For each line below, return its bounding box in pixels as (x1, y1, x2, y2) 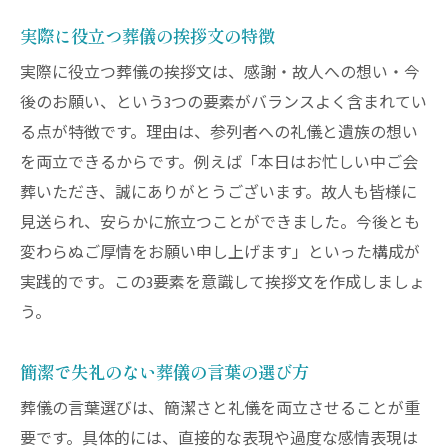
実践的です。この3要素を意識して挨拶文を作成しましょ (20, 269, 425, 297)
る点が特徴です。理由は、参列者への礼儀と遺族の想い (20, 119, 418, 147)
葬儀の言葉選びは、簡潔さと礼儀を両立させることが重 (20, 395, 420, 423)
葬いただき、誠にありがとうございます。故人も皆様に (20, 179, 417, 207)
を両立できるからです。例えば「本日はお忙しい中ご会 (20, 149, 418, 177)
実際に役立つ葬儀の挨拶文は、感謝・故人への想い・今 (20, 59, 420, 87)
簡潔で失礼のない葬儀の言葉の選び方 (20, 358, 309, 384)
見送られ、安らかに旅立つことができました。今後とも (20, 209, 420, 237)
